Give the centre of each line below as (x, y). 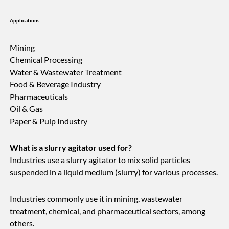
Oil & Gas (27, 109)
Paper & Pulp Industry (49, 121)
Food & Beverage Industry (55, 84)
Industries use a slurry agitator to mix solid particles (100, 160)
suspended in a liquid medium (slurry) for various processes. (114, 172)
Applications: (26, 21)
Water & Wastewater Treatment (66, 72)
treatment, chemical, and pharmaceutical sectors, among (108, 211)
